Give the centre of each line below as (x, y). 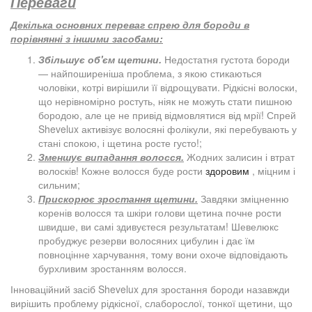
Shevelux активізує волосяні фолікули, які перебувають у (167, 128)
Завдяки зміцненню (243, 198)
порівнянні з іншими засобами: (87, 38)
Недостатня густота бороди (226, 59)
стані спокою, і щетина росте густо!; (120, 142)
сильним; (59, 184)
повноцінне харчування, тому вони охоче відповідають (163, 254)
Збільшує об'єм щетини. (100, 59)
